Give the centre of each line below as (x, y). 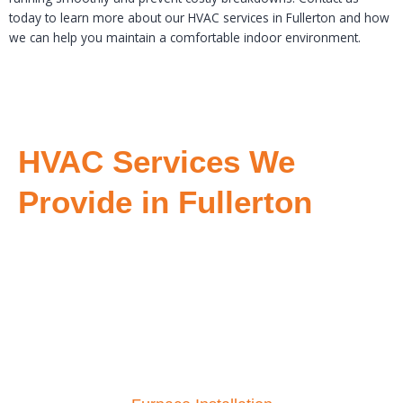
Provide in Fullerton (165, 202)
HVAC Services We (157, 162)
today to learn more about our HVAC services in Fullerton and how (199, 18)
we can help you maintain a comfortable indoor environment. (185, 38)
